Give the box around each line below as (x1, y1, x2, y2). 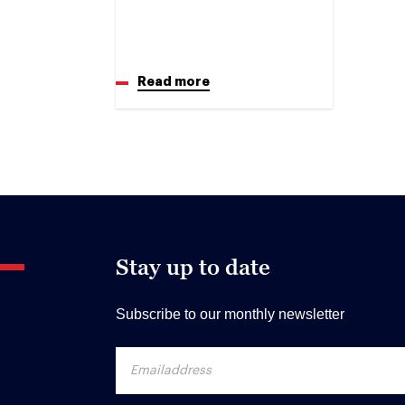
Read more (137, 74, 210, 88)
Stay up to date (116, 253, 270, 280)
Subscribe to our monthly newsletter (116, 306, 344, 322)
